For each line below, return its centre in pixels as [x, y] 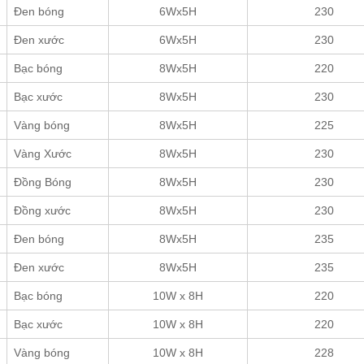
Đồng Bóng [43, 182]
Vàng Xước [43, 153]
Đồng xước [42, 210]
